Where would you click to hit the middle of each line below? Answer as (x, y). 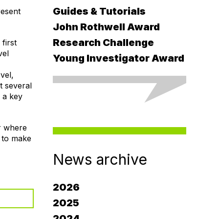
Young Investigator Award (118, 58)
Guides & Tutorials (99, 11)
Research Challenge (103, 43)
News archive (100, 159)
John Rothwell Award (106, 27)
